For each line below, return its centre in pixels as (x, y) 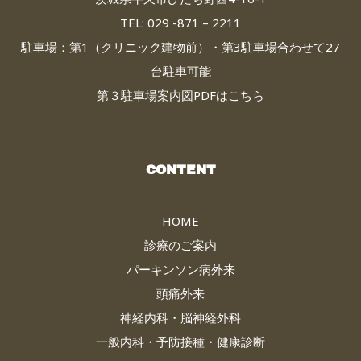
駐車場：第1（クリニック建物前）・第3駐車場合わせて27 (180, 46)
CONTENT (180, 169)
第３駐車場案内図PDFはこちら (180, 95)
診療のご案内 (180, 245)
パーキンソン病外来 (180, 269)
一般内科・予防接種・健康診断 (180, 341)
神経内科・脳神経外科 (180, 317)
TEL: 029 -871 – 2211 (180, 22)
